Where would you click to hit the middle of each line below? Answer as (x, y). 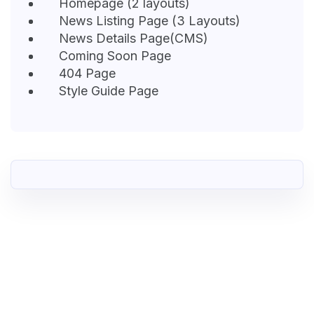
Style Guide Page (109, 91)
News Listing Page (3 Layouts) (150, 21)
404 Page (87, 74)
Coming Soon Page (115, 56)
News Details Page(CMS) (134, 39)
